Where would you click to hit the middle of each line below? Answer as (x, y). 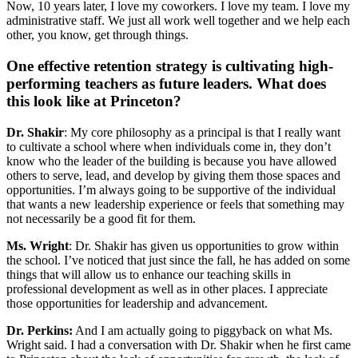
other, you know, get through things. (97, 35)
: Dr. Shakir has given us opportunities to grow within (204, 245)
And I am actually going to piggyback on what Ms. (203, 330)
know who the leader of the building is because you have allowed (171, 161)
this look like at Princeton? (94, 101)
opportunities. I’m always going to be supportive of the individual (171, 189)
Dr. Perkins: (40, 330)
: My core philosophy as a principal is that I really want (202, 132)
